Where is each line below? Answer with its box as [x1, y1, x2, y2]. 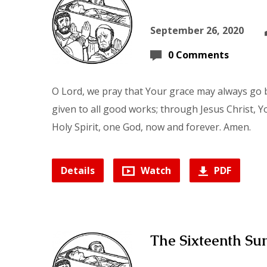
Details [61, 164, 95, 177]
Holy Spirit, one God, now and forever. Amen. [52, 120, 251, 133]
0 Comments [168, 48, 229, 61]
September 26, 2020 [150, 24, 244, 37]
